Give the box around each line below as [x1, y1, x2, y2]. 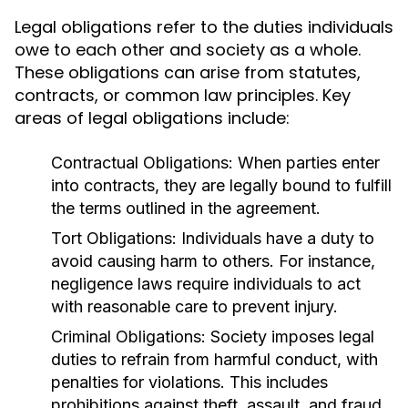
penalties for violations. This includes [51, 372, 328, 392]
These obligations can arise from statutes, [15, 61, 361, 84]
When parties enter [233, 153, 380, 172]
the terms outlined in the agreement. [51, 199, 321, 218]
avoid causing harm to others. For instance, [51, 251, 375, 270]
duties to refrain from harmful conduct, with [51, 350, 378, 369]
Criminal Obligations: [51, 327, 206, 346]
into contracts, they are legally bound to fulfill [51, 176, 392, 195]
